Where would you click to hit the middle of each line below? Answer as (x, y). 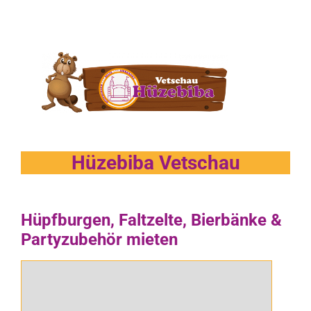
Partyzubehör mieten (99, 239)
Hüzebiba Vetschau (155, 163)
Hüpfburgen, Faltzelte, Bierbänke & (151, 220)
